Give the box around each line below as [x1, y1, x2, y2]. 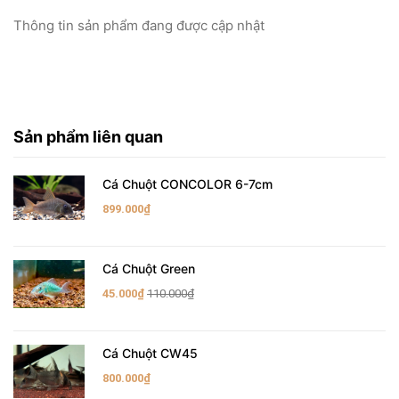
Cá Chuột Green [102, 261, 195, 276]
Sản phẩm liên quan [13, 127, 163, 146]
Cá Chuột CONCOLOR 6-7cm [102, 176, 273, 191]
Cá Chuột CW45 [102, 346, 198, 361]
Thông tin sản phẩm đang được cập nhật [13, 17, 265, 34]
